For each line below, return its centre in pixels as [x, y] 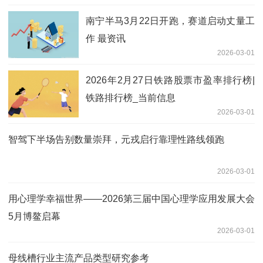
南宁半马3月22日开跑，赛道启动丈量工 [170, 21]
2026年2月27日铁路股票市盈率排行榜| [170, 80]
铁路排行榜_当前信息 [131, 97]
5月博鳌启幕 [34, 216]
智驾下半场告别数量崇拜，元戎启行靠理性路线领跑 [116, 139]
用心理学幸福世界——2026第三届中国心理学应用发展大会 [131, 198]
